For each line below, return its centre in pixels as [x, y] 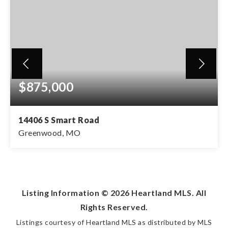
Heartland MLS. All [168, 193]
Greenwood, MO [50, 133]
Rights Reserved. [114, 207]
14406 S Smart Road [59, 120]
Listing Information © [66, 193]
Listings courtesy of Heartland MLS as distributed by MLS [114, 222]
